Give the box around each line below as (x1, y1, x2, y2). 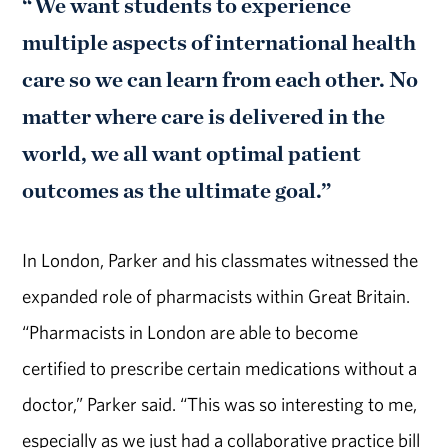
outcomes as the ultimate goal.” (22, 177, 333, 204)
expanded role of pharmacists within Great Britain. (22, 284, 411, 309)
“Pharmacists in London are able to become (22, 320, 359, 345)
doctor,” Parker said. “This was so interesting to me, (22, 392, 418, 417)
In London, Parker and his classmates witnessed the (22, 248, 419, 273)
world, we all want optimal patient (22, 140, 362, 167)
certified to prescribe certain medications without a (22, 356, 418, 381)
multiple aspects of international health (22, 29, 417, 56)
